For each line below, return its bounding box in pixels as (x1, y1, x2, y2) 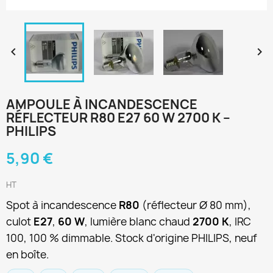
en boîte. (6, 247, 49, 261)
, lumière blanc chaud (85, 214, 193, 229)
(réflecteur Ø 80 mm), (140, 198, 251, 212)
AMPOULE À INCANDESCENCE (6, 96, 197, 113)
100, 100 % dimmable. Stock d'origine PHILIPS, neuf (6, 231, 257, 245)
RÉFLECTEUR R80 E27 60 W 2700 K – (6, 109, 230, 127)
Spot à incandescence (6, 198, 119, 212)
